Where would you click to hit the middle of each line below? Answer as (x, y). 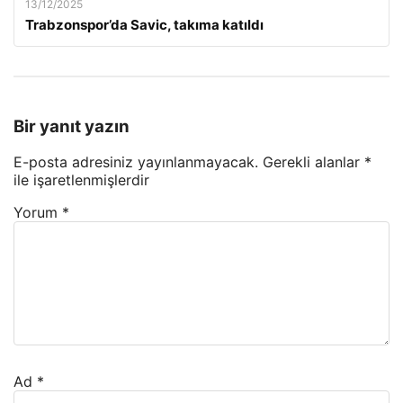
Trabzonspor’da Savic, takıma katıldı (144, 24)
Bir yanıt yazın (72, 126)
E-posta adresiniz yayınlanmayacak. (136, 162)
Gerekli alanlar (313, 162)
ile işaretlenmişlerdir (81, 180)
